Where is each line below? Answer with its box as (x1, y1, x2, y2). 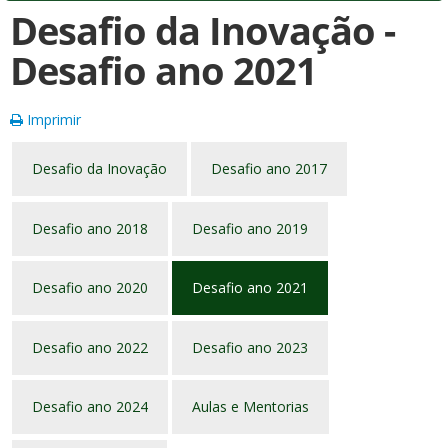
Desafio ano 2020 (32, 278, 148, 297)
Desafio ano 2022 (32, 337, 148, 357)
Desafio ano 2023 (192, 337, 308, 357)
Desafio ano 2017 (211, 159, 327, 178)
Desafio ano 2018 (32, 218, 148, 238)
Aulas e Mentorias (192, 397, 309, 416)
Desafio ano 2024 (32, 397, 148, 416)
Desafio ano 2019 (192, 218, 308, 238)
